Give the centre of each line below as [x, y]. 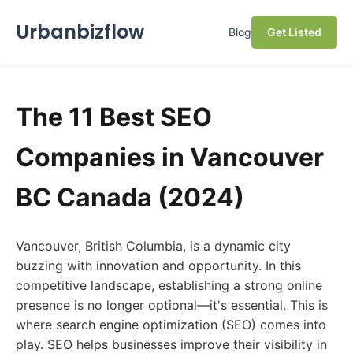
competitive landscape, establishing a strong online [169, 285]
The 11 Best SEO [114, 117]
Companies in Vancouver [170, 157]
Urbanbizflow [80, 32]
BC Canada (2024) [130, 197]
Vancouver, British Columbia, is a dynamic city [153, 246]
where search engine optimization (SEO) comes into [171, 325]
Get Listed [294, 32]
